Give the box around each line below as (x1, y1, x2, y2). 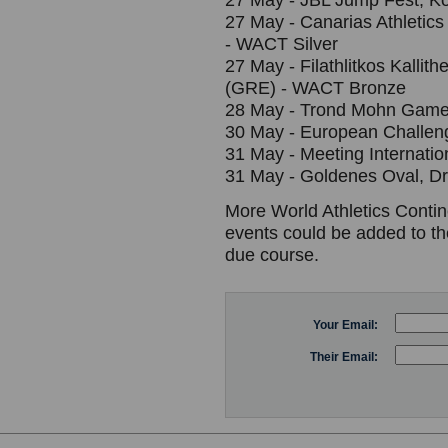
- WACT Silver (225, 34, 338, 54)
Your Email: (313, 318, 378, 332)
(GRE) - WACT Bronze (225, 78, 406, 98)
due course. (225, 245, 319, 265)
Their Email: (310, 350, 378, 364)
